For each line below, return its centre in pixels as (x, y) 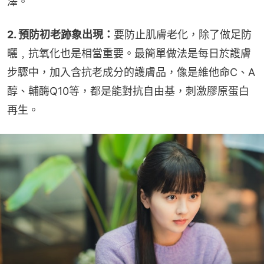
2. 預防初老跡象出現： (60, 34)
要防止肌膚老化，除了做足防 (183, 34)
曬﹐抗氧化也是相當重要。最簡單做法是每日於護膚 (129, 53)
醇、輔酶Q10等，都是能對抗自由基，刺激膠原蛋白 (128, 91)
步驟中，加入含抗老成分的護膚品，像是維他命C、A (131, 72)
